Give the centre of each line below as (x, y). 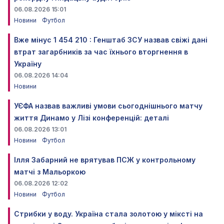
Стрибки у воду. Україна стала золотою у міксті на (108, 213)
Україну (28, 63)
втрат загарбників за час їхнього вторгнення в (101, 51)
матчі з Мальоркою (50, 171)
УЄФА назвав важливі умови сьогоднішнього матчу (108, 105)
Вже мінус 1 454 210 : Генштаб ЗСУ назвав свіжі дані (111, 39)
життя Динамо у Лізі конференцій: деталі (91, 117)
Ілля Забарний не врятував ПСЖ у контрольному (105, 159)
